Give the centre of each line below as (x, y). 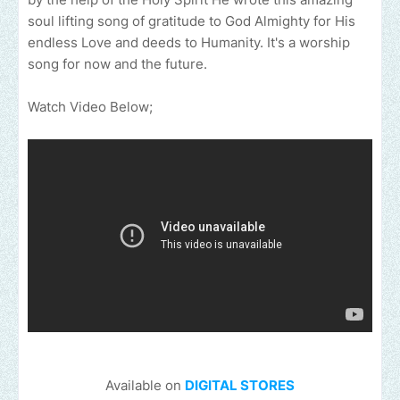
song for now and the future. (117, 64)
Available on (145, 386)
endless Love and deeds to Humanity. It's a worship (189, 43)
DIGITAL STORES (240, 386)
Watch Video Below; (90, 107)
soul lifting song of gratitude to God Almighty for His (192, 21)
